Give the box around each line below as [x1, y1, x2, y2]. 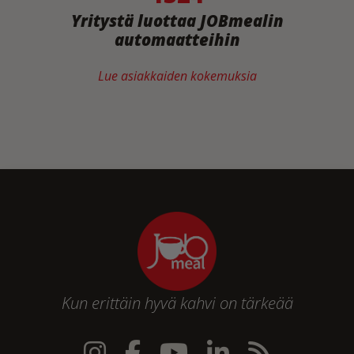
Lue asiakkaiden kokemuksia [97, 67, 257, 85]
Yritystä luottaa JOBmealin [70, 9, 284, 32]
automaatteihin [114, 28, 240, 51]
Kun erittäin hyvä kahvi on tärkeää [61, 292, 293, 314]
